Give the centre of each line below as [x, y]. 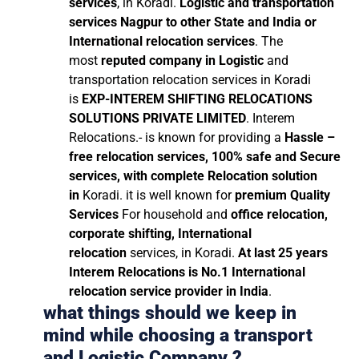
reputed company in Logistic [182, 60]
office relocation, [279, 214]
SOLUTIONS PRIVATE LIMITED [157, 118]
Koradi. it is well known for [159, 195]
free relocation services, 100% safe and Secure [205, 156]
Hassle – [310, 137]
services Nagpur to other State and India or [193, 22]
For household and [175, 214]
